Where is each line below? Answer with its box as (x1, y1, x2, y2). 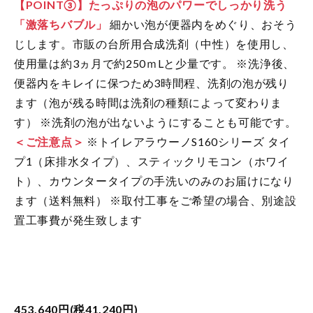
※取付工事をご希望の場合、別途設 (107, 193, 297, 207)
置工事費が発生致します (14, 212, 143, 226)
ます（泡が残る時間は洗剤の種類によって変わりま (14, 95, 283, 109)
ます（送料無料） (14, 193, 108, 207)
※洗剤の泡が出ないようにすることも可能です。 (37, 115, 297, 129)
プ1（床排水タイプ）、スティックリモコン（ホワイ (14, 154, 289, 168)
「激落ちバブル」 (14, 17, 108, 31)
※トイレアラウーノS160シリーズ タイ (84, 134, 291, 148)
